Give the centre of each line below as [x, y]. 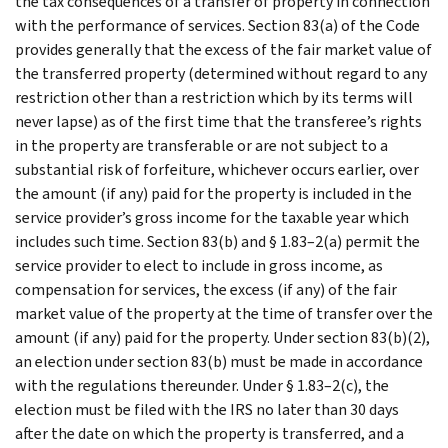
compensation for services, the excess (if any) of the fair [206, 289]
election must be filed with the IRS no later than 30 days [207, 409]
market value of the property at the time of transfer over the [224, 313]
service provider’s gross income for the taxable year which [212, 217]
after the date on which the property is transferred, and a [209, 433]
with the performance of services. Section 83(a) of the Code [217, 25]
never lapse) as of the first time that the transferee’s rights [218, 121]
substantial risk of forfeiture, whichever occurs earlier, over [217, 169]
